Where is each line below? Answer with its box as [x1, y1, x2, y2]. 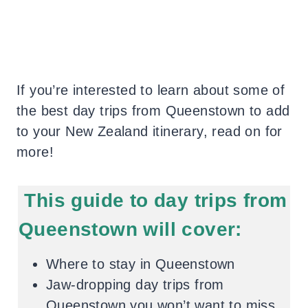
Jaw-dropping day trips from [46, 276, 224, 292]
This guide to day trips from [19, 189, 287, 211]
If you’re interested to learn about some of [16, 82, 285, 98]
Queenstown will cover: [19, 218, 242, 240]
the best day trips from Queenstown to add [16, 102, 290, 118]
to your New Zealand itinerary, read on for [16, 123, 283, 139]
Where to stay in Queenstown [46, 256, 235, 272]
